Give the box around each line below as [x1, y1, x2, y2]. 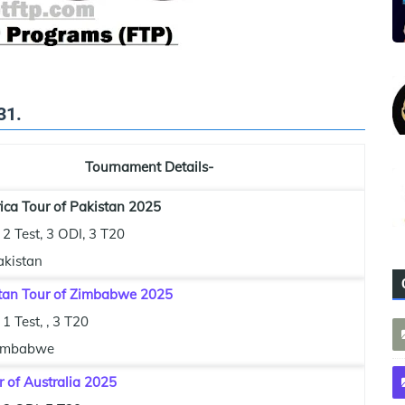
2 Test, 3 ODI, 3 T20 [3, 225, 125, 243]
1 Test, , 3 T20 [3, 313, 89, 331]
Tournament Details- [84, 158, 213, 176]
